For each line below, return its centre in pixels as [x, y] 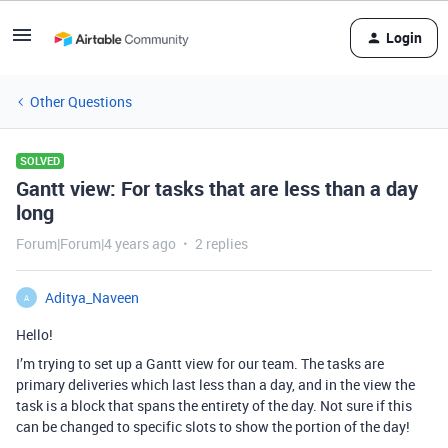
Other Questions [81, 101]
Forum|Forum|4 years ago [96, 243]
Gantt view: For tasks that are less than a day [217, 188]
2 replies [221, 243]
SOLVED [40, 160]
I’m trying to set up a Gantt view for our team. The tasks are [200, 363]
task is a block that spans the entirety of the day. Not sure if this [214, 405]
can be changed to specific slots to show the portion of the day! [213, 426]
